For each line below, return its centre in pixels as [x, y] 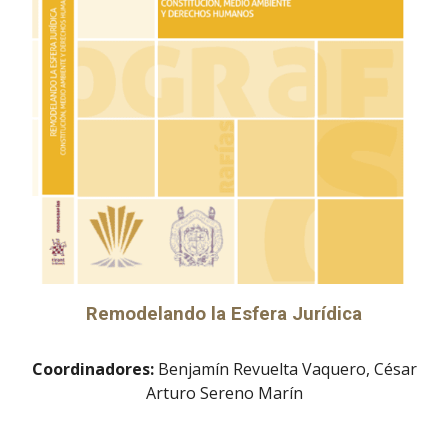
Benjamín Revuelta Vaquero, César [287, 368]
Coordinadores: [94, 368]
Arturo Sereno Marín [224, 392]
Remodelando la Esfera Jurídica [224, 313]
